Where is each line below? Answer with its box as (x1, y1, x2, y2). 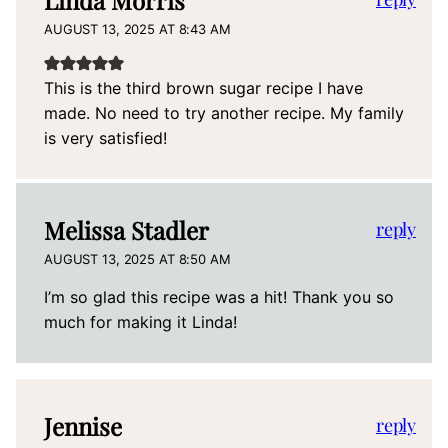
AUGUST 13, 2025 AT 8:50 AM (44, 251, 231, 267)
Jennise (44, 410, 122, 442)
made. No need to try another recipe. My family (44, 103, 404, 123)
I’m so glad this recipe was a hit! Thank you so (44, 287, 394, 307)
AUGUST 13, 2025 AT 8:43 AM (44, 21, 231, 37)
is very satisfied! (44, 128, 167, 148)
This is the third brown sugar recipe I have (44, 78, 363, 98)
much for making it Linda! (44, 312, 237, 332)
